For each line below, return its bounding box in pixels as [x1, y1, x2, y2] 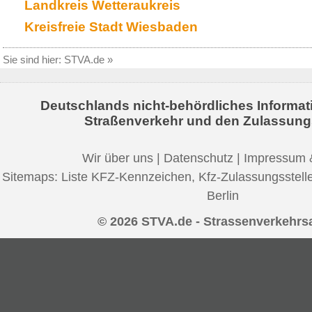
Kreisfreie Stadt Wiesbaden [24, 19, 198, 35]
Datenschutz [164, 150, 233, 165]
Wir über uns [82, 150, 153, 165]
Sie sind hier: [3, 53, 64, 65]
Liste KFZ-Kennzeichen [61, 169, 192, 184]
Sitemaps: [2, 169, 61, 184]
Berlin [207, 188, 239, 203]
